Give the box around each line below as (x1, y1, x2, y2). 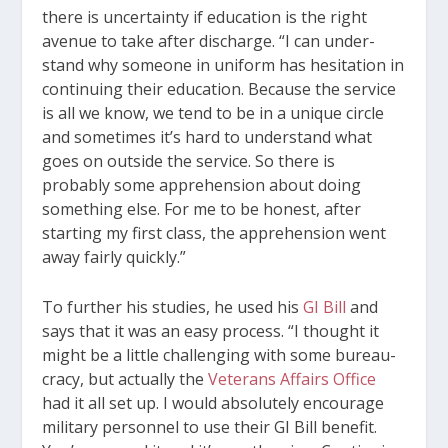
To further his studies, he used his (42, 295, 304, 318)
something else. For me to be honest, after (42, 198, 362, 221)
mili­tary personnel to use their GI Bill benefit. (42, 415, 378, 438)
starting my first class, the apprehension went (42, 222, 387, 245)
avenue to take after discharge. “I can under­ (42, 30, 376, 53)
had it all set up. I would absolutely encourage (42, 391, 385, 414)
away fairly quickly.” (42, 246, 187, 269)
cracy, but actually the (42, 367, 209, 390)
